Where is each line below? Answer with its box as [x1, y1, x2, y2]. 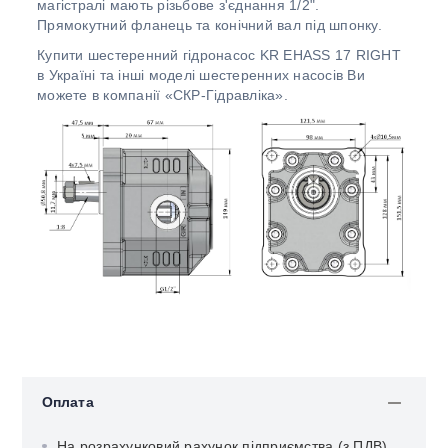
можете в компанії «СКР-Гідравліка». [37, 87, 288, 104]
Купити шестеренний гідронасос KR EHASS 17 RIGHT [37, 47, 401, 64]
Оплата [42, 394, 94, 411]
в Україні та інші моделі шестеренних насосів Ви [37, 67, 365, 84]
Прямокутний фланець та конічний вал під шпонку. [37, 17, 382, 34]
